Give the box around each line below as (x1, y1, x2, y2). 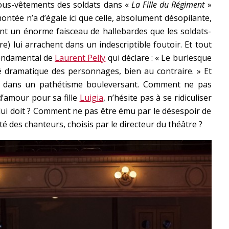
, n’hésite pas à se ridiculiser (103, 92, 212, 103)
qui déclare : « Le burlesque (105, 52, 212, 63)
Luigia (79, 92, 103, 103)
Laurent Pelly (55, 52, 106, 63)
